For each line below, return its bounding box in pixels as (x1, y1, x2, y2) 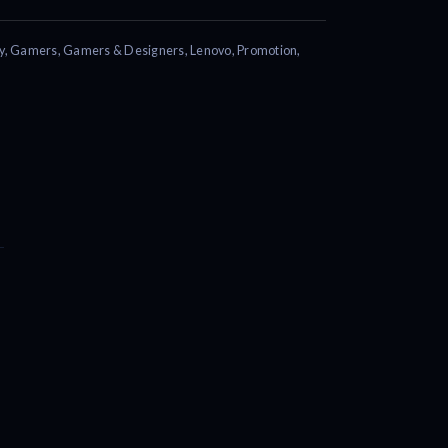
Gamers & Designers (63, 43, 185, 58)
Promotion (237, 43, 298, 58)
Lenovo (190, 43, 232, 58)
